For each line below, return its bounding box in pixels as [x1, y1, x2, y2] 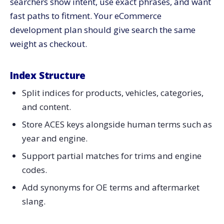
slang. [21, 195, 45, 207]
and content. [21, 101, 71, 113]
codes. [21, 164, 47, 176]
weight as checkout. [10, 37, 87, 49]
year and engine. [21, 132, 87, 144]
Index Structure [10, 68, 86, 82]
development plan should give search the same [10, 23, 195, 35]
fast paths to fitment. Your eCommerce [10, 9, 161, 21]
